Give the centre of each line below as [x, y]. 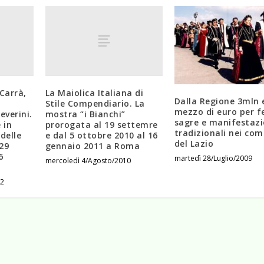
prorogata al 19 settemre [101, 125]
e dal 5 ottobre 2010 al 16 [101, 136]
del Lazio [194, 144]
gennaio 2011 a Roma [93, 146]
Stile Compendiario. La [95, 104]
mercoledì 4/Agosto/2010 [88, 161]
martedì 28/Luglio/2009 [213, 159]
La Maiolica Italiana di [94, 93]
